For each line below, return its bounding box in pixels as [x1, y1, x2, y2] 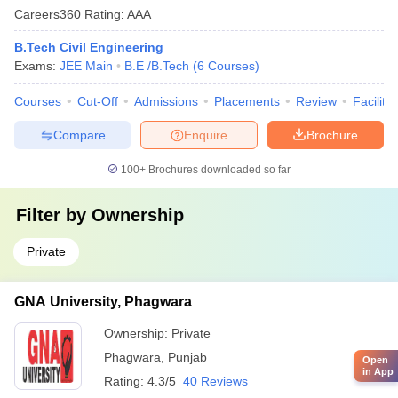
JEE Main [60, 59, 113, 73]
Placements [214, 94, 280, 108]
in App [362, 365, 394, 377]
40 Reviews [183, 374, 248, 388]
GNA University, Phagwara [14, 294, 192, 309]
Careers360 [14, 6, 81, 21]
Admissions [134, 94, 198, 108]
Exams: [14, 59, 60, 73]
